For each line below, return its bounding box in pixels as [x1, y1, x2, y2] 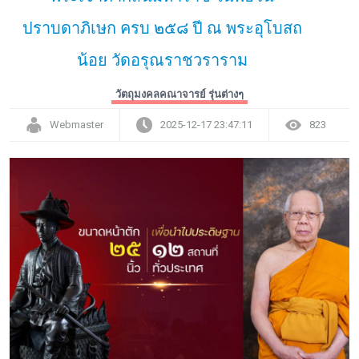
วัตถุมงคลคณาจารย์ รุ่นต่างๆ [115, 87, 244, 100]
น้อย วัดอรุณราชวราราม [77, 50, 248, 70]
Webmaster [50, 118, 103, 131]
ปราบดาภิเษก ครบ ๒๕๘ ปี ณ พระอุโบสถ [22, 18, 303, 38]
